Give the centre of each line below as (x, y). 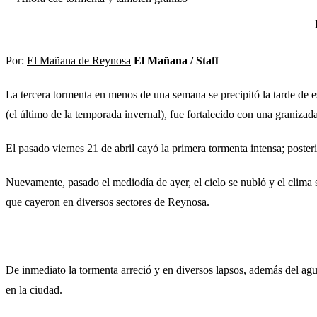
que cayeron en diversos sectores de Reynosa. (108, 202)
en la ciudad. (34, 290)
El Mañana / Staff (176, 61)
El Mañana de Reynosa (79, 61)
